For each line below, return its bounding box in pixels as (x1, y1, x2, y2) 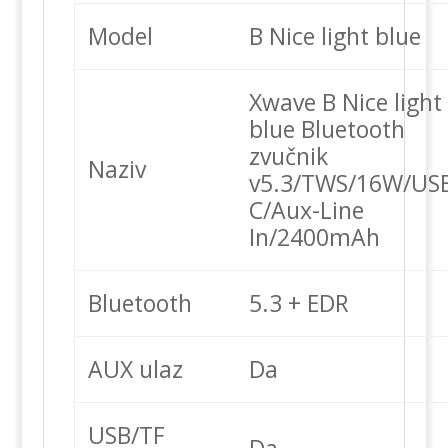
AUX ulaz (88, 352, 184, 385)
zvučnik (249, 139, 329, 172)
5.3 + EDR (249, 286, 350, 319)
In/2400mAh (249, 220, 381, 253)
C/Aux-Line (249, 193, 365, 226)
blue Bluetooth (249, 112, 406, 145)
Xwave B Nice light (249, 85, 443, 118)
